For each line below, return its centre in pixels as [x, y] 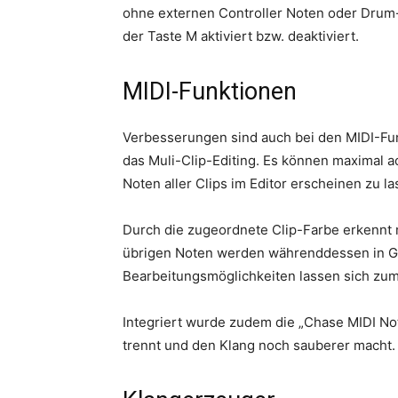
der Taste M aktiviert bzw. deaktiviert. [241, 36]
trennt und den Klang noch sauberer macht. [259, 345]
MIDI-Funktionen [210, 91]
